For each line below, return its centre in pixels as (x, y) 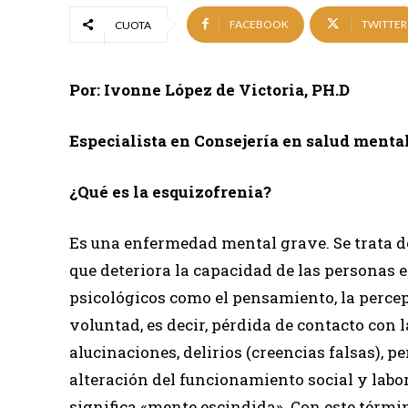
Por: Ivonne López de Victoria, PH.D (209, 89)
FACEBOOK (259, 24)
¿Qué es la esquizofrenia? (170, 191)
